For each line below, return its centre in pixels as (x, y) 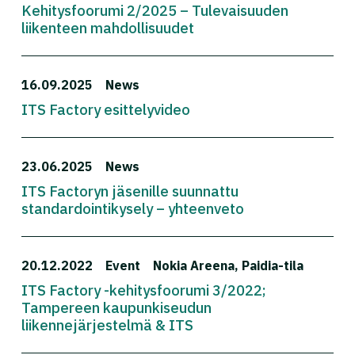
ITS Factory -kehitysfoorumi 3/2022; (144, 290)
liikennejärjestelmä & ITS (107, 324)
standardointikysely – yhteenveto (133, 208)
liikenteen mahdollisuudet (108, 27)
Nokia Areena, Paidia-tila (228, 265)
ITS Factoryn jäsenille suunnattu (130, 191)
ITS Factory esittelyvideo (106, 109)
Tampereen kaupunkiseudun (116, 307)
